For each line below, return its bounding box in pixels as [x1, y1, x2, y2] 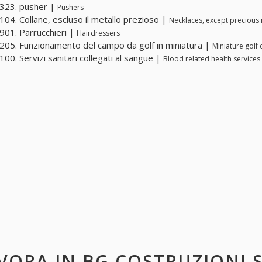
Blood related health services [163, 54, 260, 64]
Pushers [57, 2, 84, 13]
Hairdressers [77, 28, 120, 39]
